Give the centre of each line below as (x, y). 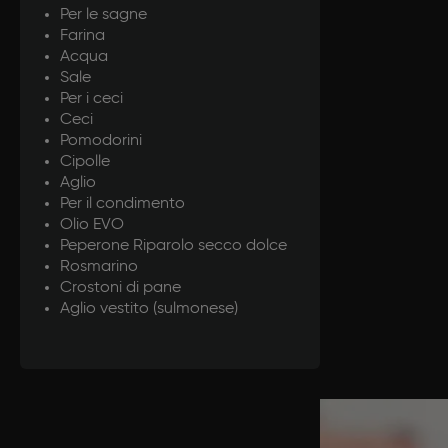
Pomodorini (101, 140)
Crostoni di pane (120, 287)
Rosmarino (99, 266)
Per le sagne (103, 14)
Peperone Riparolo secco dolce (173, 245)
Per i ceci (91, 98)
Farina (82, 35)
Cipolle (85, 161)
